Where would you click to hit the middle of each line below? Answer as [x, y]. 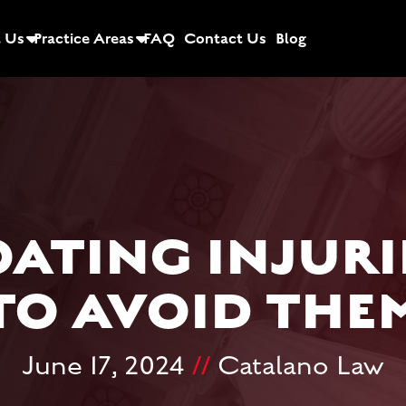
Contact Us [225, 39]
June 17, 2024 [107, 366]
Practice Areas [83, 39]
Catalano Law [297, 366]
